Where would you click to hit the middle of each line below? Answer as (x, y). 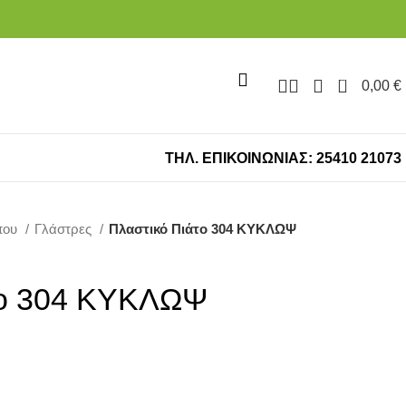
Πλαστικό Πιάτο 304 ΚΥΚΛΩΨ (203, 229)
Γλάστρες (65, 229)
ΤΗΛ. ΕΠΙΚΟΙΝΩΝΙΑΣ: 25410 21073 (283, 158)
